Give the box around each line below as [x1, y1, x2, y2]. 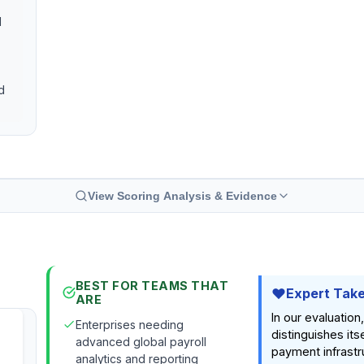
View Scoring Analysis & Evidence [87, 189, 277, 203]
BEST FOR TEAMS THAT [75, 279, 229, 293]
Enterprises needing [75, 318, 184, 332]
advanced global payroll [75, 335, 206, 349]
